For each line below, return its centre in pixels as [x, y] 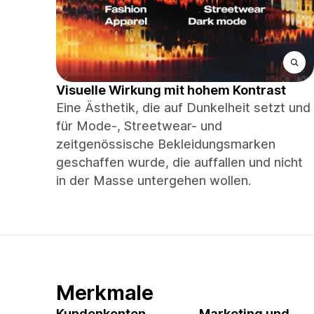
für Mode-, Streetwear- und [139, 126]
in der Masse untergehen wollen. [153, 180]
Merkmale [105, 293]
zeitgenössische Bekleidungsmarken [166, 144]
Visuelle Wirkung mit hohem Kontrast [171, 90]
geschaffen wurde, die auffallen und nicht [179, 162]
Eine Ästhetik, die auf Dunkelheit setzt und [183, 108]
